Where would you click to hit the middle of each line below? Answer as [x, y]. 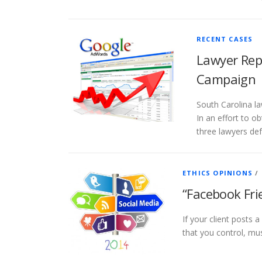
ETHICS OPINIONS [218, 173]
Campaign [226, 79]
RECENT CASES [225, 39]
